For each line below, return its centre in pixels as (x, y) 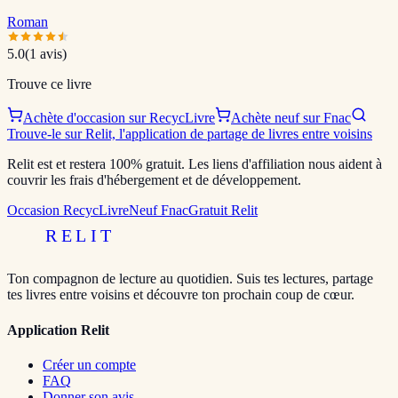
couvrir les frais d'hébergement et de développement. (154, 180)
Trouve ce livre (49, 84)
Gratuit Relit (223, 211)
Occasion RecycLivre (68, 211)
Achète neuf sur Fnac (291, 118)
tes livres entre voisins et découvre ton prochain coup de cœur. (181, 295)
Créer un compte (89, 364)
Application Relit (58, 330)
